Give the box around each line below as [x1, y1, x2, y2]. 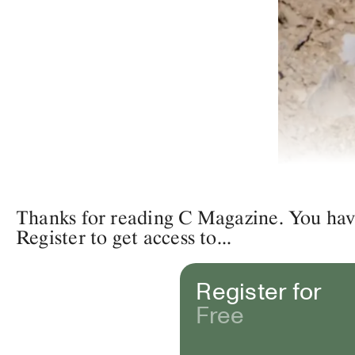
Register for [196, 273, 323, 307]
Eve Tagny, [278, 325, 319, 337]
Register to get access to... [16, 225, 232, 249]
